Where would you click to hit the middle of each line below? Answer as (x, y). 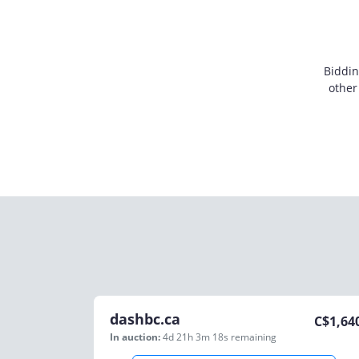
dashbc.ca (145, 319)
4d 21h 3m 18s (197, 337)
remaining (254, 337)
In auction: (135, 337)
